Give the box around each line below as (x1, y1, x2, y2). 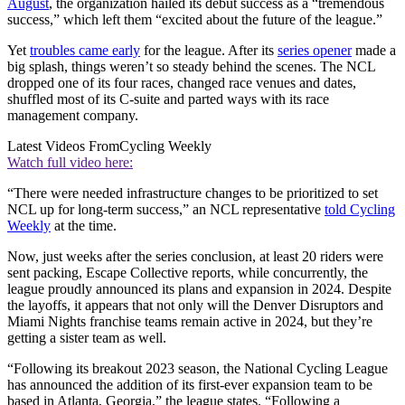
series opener (278, 42, 352, 58)
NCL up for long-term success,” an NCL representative (7, 201, 325, 217)
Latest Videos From (7, 137, 119, 154)
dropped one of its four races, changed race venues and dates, (7, 74, 356, 90)
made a (352, 42, 396, 58)
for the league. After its (140, 42, 278, 58)
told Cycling (325, 201, 395, 217)
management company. (7, 107, 138, 123)
